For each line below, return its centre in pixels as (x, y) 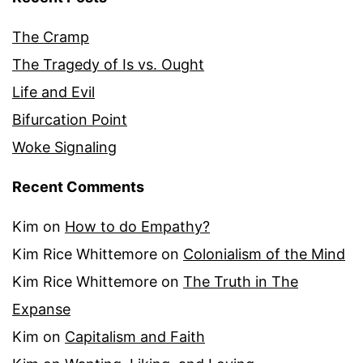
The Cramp (51, 36)
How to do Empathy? (137, 227)
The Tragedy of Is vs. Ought (108, 64)
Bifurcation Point (70, 119)
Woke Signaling (64, 147)
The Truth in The (241, 282)
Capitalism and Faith (135, 337)
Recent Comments (78, 187)
